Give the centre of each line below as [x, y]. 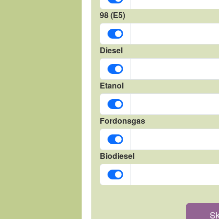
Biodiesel [117, 156]
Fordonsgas [122, 120]
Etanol [112, 85]
